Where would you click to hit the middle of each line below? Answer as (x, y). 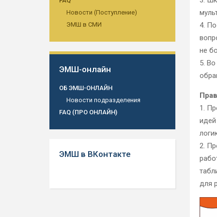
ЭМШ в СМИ (84, 24)
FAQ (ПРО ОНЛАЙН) (88, 112)
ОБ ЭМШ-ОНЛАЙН (86, 88)
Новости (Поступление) (102, 12)
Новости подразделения (103, 100)
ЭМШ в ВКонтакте (95, 154)
